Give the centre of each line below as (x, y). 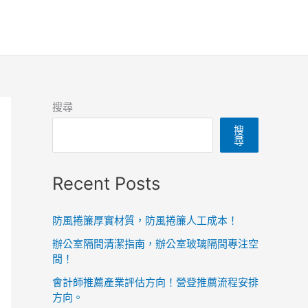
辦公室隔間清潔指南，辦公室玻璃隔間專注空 (155, 243)
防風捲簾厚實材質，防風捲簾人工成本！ (145, 220)
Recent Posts (106, 183)
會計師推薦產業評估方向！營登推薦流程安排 (155, 282)
